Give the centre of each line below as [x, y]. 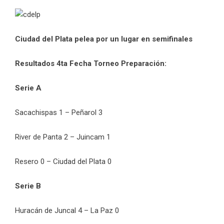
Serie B [28, 186]
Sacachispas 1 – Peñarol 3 [60, 112]
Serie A [28, 88]
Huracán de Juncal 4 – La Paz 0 [67, 210]
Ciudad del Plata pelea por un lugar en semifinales [104, 39]
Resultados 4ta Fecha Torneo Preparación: [91, 63]
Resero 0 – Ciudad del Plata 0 [63, 161]
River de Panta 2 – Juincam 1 [63, 137]
